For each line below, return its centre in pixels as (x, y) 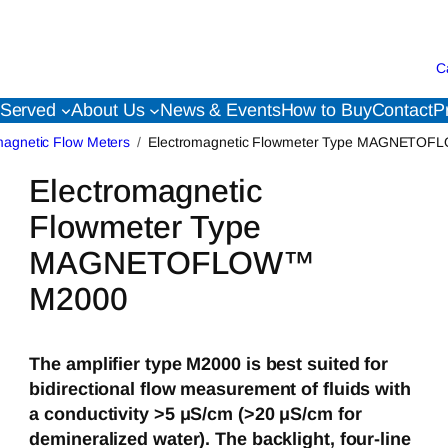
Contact (402, 110)
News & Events (220, 110)
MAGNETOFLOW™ (172, 263)
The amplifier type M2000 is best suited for (209, 364)
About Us (108, 110)
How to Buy (326, 110)
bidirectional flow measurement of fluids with (220, 389)
